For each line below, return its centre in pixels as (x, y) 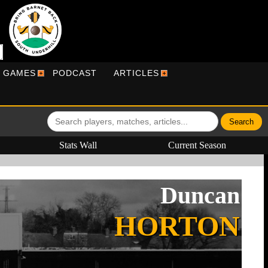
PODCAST (75, 73)
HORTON (177, 226)
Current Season (197, 145)
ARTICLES (136, 73)
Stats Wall (78, 145)
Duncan (200, 195)
